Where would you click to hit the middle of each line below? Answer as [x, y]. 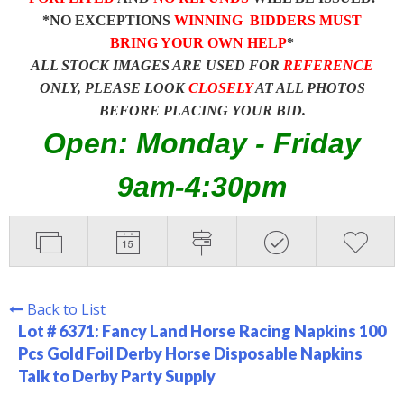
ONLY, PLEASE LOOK [114, 87]
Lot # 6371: [60, 331]
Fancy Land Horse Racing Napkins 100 [244, 331]
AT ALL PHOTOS [308, 87]
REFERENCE [328, 65]
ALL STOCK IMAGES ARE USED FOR [157, 65]
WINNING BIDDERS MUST [268, 20]
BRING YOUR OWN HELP [198, 42]
